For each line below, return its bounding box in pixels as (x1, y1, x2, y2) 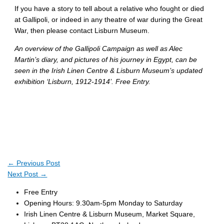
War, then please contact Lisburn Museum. (14, 27, 150, 35)
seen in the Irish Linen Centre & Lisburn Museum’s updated (14, 66, 203, 74)
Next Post (7, 170, 40, 178)
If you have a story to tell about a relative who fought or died (14, 5, 204, 13)
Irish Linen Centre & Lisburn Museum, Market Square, (24, 210, 195, 218)
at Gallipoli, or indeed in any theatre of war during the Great (14, 16, 203, 24)
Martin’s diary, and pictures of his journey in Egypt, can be (14, 55, 197, 63)
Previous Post (14, 159, 60, 167)
